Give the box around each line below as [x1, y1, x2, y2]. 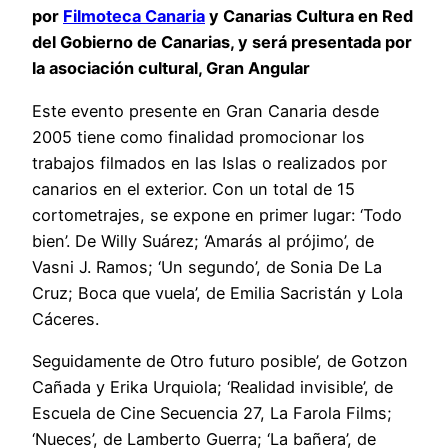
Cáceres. [32, 308, 99, 329]
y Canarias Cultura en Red [205, 6, 413, 27]
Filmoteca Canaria [63, 6, 205, 27]
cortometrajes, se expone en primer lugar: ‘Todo [32, 204, 402, 225]
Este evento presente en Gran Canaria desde [32, 100, 379, 121]
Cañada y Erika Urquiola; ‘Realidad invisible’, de [32, 376, 393, 397]
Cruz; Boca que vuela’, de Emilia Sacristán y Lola [32, 282, 403, 303]
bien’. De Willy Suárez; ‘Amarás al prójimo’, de [32, 230, 374, 251]
